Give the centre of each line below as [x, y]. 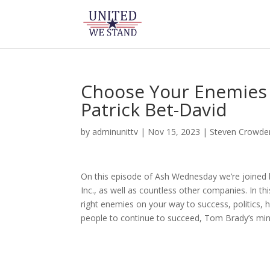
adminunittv [115, 132]
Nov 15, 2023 [174, 132]
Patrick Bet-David [154, 109]
